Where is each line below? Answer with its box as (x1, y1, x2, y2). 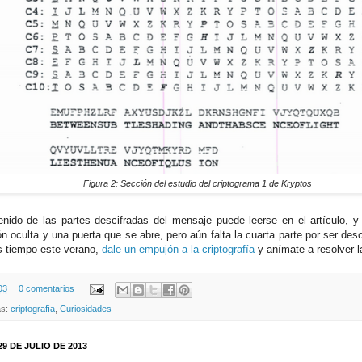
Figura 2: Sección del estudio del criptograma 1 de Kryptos (82, 178, 312, 188)
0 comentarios (18, 284, 74, 294)
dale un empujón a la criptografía (102, 243, 255, 256)
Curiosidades (60, 303, 112, 314)
